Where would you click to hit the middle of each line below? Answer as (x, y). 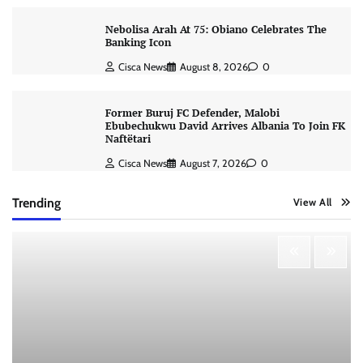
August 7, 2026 (213, 163)
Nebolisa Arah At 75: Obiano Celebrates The (216, 30)
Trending (36, 203)
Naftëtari (129, 139)
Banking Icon (138, 43)
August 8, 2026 (214, 67)
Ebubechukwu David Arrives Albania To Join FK (225, 126)
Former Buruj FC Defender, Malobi (192, 113)
